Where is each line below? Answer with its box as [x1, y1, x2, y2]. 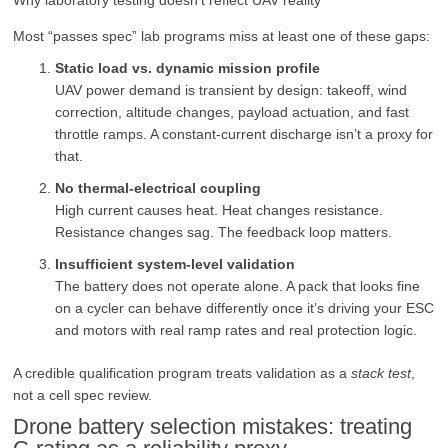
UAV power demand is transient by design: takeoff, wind [55, 82, 408, 99]
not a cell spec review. [13, 387, 153, 404]
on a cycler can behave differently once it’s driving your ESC [55, 300, 435, 317]
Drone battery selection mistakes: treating [13, 414, 413, 440]
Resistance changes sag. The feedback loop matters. [55, 224, 393, 241]
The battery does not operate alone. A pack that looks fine [55, 278, 421, 295]
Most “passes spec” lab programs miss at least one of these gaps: [13, 28, 431, 45]
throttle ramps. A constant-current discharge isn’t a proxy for [55, 126, 434, 143]
